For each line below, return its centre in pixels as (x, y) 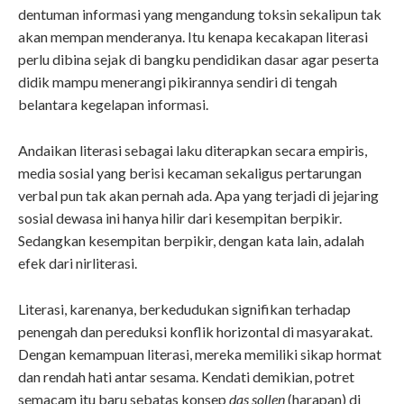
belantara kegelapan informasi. (113, 105)
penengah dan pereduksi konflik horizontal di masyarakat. (195, 332)
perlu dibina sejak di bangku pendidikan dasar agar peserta (198, 60)
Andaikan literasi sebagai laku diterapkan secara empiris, (193, 151)
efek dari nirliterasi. (78, 263)
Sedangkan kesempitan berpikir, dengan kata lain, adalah (191, 241)
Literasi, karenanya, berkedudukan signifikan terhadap (184, 309)
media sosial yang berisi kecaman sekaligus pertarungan (190, 173)
